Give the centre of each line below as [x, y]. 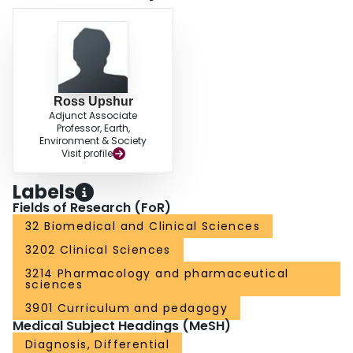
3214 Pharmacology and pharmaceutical [157, 274]
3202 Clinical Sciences [98, 250]
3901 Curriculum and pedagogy [127, 308]
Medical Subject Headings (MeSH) [122, 326]
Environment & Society [93, 141]
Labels [44, 192]
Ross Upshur [93, 102]
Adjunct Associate [93, 116]
